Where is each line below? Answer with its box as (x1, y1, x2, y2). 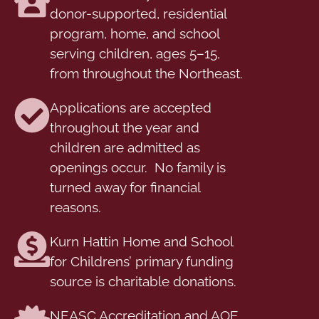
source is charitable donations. (50, 273, 236, 289)
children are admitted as (50, 139, 200, 155)
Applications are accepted (50, 99, 211, 115)
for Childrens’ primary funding (50, 253, 234, 269)
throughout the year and (50, 119, 199, 135)
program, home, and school (50, 25, 219, 41)
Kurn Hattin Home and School (50, 233, 233, 249)
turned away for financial (50, 179, 200, 195)
